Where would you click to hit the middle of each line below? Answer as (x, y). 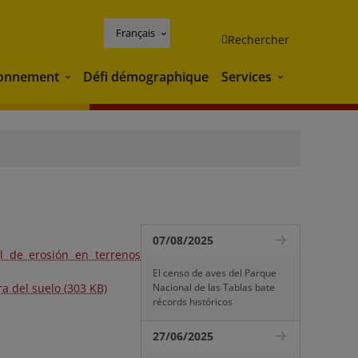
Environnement (109, 78)
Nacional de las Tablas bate (214, 287)
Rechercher (259, 39)
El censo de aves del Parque (215, 273)
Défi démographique (146, 76)
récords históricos (193, 302)
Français (135, 32)
